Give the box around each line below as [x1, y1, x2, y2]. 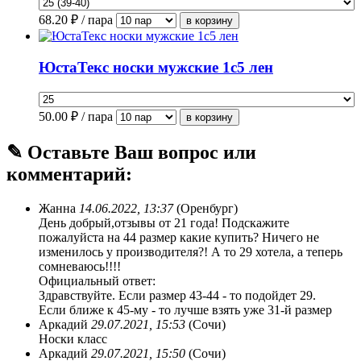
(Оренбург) [176, 201, 238, 216]
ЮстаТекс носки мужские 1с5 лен [39, 58, 273, 76]
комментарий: [6, 164, 132, 185]
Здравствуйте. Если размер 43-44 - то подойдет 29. [39, 288, 316, 303]
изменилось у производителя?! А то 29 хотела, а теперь [39, 245, 342, 259]
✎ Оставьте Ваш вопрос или [6, 142, 256, 164]
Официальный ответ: [39, 274, 156, 288]
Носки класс [39, 332, 107, 346]
